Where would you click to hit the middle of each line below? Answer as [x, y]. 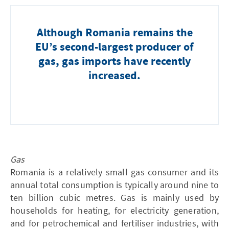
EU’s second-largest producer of [114, 47]
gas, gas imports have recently [114, 62]
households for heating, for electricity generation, [114, 210]
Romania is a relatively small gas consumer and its [114, 172]
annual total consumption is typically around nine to [114, 185]
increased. [114, 76]
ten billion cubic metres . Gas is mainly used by [114, 197]
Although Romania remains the [114, 33]
